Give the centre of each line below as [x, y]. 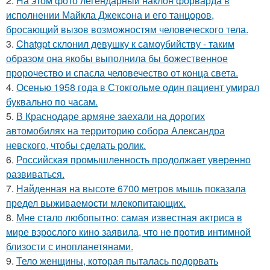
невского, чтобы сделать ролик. [76, 145]
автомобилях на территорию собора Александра [115, 131]
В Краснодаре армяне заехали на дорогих [111, 116]
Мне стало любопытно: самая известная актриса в [129, 218]
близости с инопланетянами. [70, 246]
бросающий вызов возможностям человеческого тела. [127, 30]
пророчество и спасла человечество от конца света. [122, 73]
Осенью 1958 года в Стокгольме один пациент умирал [138, 87]
